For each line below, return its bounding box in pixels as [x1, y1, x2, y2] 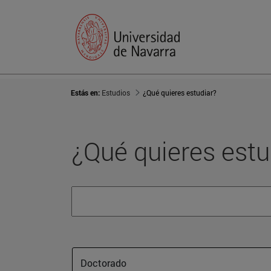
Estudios [102, 88, 130, 97]
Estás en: [71, 88, 102, 97]
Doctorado [80, 256, 126, 269]
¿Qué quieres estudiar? [143, 88, 217, 97]
